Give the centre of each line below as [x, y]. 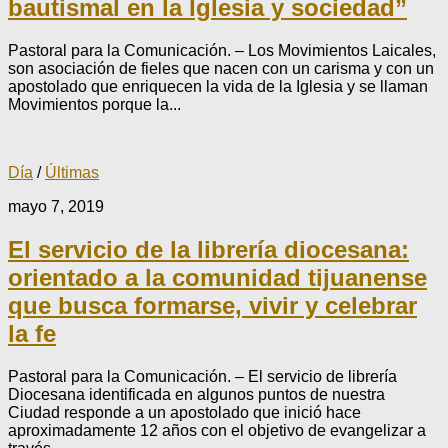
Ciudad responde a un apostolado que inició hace [184, 412]
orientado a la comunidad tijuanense [217, 278]
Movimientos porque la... [94, 105]
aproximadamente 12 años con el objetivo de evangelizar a [217, 430]
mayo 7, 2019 [56, 207]
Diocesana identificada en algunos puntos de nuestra [196, 394]
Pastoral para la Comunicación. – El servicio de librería [202, 376]
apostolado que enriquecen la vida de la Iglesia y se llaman [218, 87]
